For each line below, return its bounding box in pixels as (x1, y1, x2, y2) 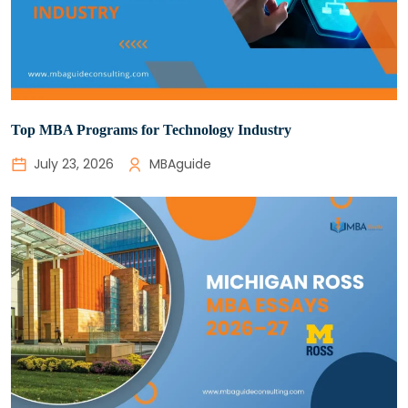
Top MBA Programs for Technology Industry (11, 122, 291, 138)
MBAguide (149, 155, 211, 173)
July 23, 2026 (34, 155, 114, 173)
